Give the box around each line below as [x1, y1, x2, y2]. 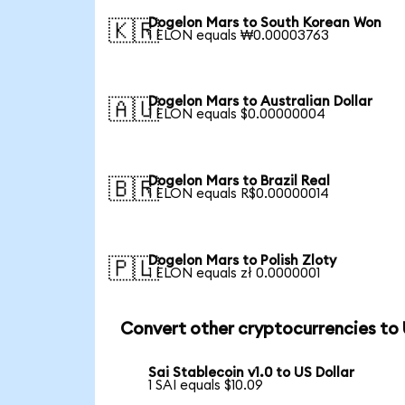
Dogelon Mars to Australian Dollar [148, 95, 373, 109]
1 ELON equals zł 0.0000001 [148, 266, 321, 280]
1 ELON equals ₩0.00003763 [148, 28, 330, 42]
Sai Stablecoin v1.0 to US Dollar [148, 366, 355, 381]
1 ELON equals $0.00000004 [148, 108, 326, 122]
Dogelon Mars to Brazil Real [148, 174, 331, 189]
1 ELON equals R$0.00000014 [148, 187, 330, 202]
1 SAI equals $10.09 [148, 379, 264, 393]
